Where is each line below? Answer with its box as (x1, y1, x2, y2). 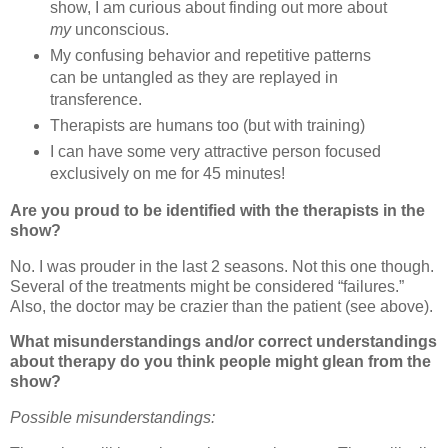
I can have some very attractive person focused (49, 142, 381, 160)
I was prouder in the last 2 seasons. (39, 257, 288, 275)
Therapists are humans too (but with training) (49, 117, 365, 134)
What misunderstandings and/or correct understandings (10, 333, 437, 351)
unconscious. (70, 21, 169, 39)
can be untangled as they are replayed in (49, 69, 338, 87)
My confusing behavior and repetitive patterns (49, 47, 371, 65)
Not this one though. (292, 257, 434, 275)
